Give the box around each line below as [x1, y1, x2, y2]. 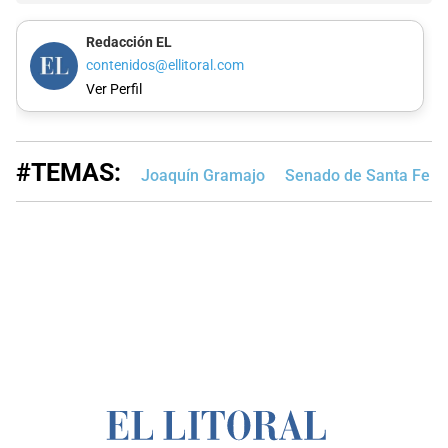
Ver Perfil [85, 80, 142, 98]
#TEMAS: [16, 157, 121, 187]
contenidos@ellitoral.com [85, 57, 244, 75]
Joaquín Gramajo [141, 165, 265, 185]
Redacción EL [85, 33, 172, 51]
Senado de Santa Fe [285, 165, 430, 185]
